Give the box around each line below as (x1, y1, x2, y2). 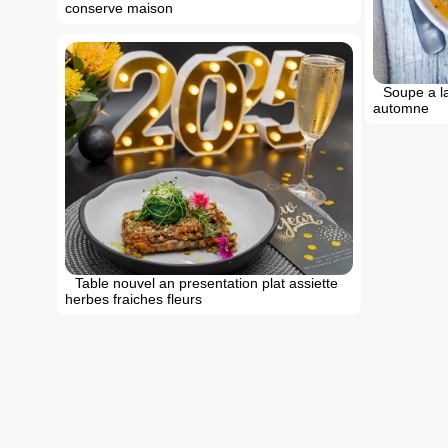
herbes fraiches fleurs (65, 290, 202, 307)
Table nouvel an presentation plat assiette (75, 274, 338, 291)
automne (372, 99, 429, 116)
